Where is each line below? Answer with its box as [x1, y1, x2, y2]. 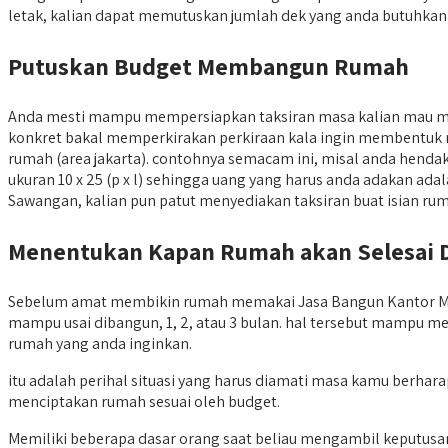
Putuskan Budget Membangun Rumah [8, 49, 409, 82]
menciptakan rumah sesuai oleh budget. [8, 390, 280, 412]
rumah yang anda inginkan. [8, 332, 192, 354]
